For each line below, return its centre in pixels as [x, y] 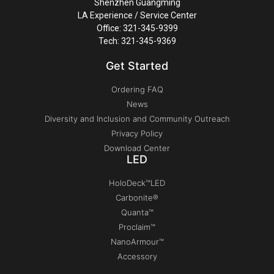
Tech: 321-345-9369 [137, 41]
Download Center [137, 148]
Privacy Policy [137, 134]
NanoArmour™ [137, 242]
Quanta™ [137, 213]
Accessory [137, 257]
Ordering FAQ [137, 90]
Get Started [137, 66]
